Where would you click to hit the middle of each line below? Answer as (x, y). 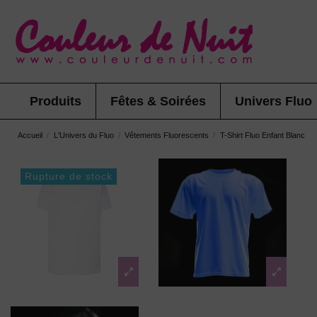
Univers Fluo (273, 101)
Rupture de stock (69, 176)
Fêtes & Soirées (158, 101)
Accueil (30, 135)
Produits (56, 101)
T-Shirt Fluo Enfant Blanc (262, 135)
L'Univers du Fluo (83, 135)
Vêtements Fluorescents (167, 135)
